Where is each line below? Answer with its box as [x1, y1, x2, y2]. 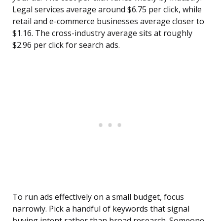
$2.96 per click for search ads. [12, 39, 120, 51]
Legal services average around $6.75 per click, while [12, 4, 202, 15]
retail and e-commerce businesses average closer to [12, 16, 204, 27]
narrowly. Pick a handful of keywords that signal [12, 203, 189, 215]
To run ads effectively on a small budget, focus [12, 191, 184, 203]
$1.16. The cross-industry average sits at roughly [12, 28, 192, 39]
